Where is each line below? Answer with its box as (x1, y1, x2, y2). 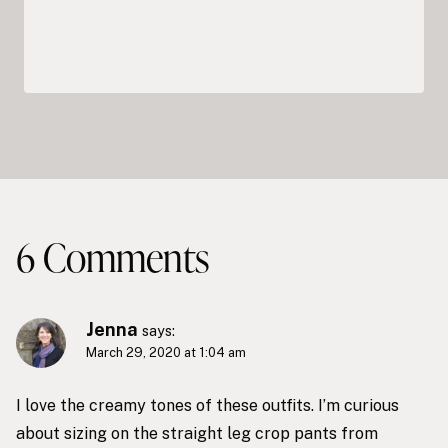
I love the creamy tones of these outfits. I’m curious (16, 395, 399, 415)
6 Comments (16, 231, 209, 284)
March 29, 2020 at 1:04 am (86, 345, 246, 361)
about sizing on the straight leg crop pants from (16, 423, 378, 443)
